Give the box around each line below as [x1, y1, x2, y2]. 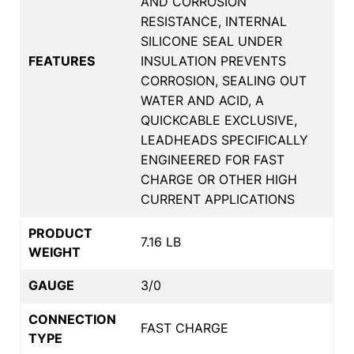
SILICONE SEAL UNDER [141, 32, 282, 49]
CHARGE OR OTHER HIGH [141, 171, 297, 187]
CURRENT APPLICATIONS [141, 190, 295, 207]
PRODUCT [28, 224, 92, 241]
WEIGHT [28, 243, 81, 260]
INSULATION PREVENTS [141, 52, 286, 69]
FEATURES [28, 52, 95, 69]
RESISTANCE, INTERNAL [141, 13, 287, 29]
